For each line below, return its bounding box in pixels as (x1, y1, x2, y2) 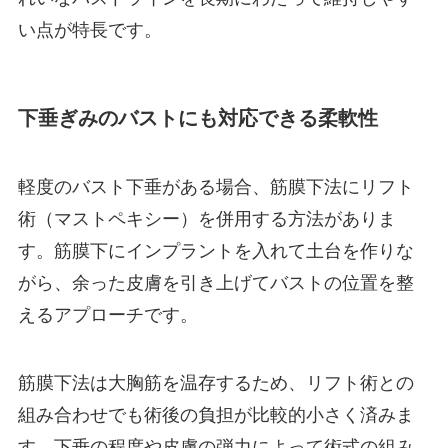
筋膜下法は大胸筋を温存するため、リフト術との (17, 372, 414, 393)
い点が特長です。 (17, 19, 162, 40)
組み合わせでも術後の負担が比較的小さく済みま (17, 404, 414, 425)
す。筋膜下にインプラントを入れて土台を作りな (17, 241, 414, 262)
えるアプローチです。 (17, 305, 198, 326)
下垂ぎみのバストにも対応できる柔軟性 (17, 106, 378, 129)
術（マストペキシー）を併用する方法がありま (17, 209, 396, 230)
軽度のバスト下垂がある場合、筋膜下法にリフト (17, 177, 414, 198)
